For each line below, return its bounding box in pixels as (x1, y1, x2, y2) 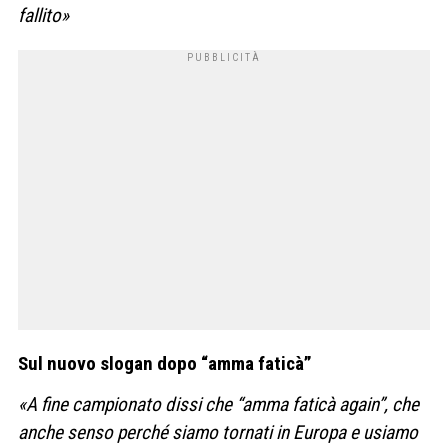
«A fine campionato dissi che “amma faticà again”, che (18, 393, 419, 417)
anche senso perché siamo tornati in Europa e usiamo (18, 421, 418, 445)
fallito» (18, 3, 69, 27)
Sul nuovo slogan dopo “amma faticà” (18, 351, 312, 375)
